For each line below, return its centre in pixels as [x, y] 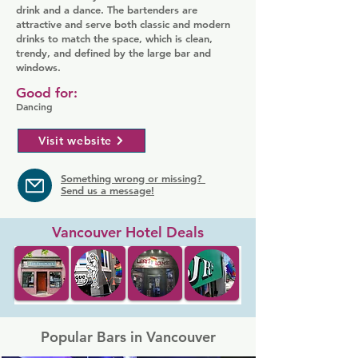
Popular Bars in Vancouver [128, 337]
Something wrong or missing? [133, 178]
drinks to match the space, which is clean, [114, 38]
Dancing [34, 106]
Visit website [75, 141]
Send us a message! [107, 190]
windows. [38, 67]
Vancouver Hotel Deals [127, 232]
